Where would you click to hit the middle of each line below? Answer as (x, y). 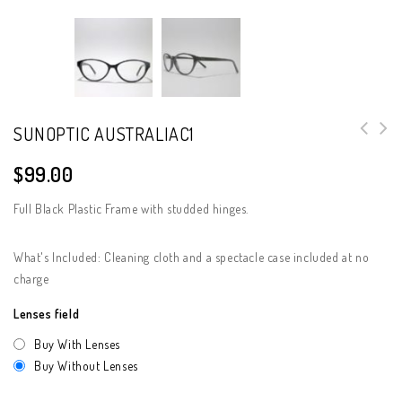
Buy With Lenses (77, 344)
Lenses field (47, 313)
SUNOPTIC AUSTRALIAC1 (104, 133)
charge (31, 278)
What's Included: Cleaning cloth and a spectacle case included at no (192, 257)
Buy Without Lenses (86, 365)
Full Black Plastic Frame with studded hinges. (131, 208)
